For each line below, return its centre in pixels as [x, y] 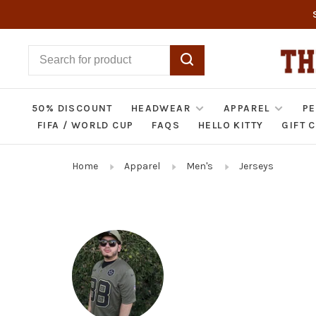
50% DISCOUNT [72, 108]
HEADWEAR [161, 108]
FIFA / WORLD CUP [86, 125]
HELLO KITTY [231, 125]
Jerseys [256, 166]
